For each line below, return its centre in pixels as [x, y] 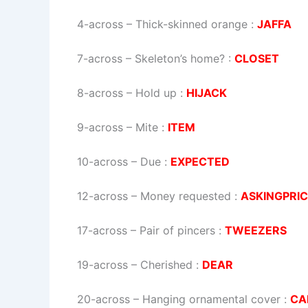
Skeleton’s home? [180, 58]
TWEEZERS [256, 230]
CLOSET [257, 58]
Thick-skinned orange [191, 24]
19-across [102, 264]
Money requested [186, 196]
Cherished [166, 264]
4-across [100, 24]
